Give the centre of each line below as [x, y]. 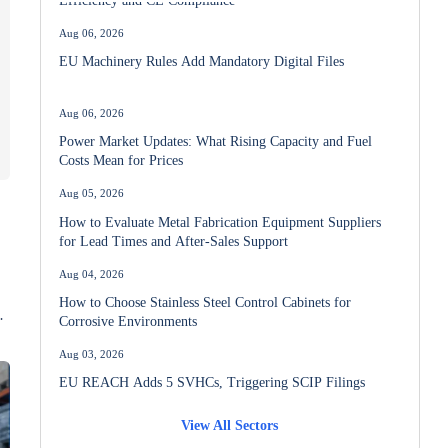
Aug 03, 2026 [92, 347]
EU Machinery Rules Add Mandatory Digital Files [202, 54]
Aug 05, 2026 [92, 186]
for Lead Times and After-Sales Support [174, 233]
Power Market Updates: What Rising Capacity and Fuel [216, 134]
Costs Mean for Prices [121, 153]
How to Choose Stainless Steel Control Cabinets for [205, 295]
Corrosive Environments [128, 314]
